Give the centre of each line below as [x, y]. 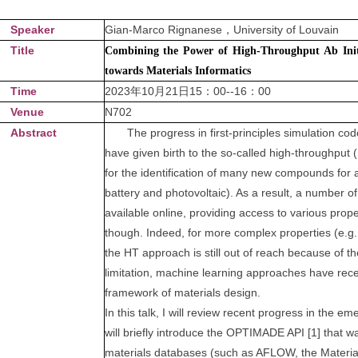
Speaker [32, 30]
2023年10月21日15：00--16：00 [187, 91]
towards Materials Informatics [177, 71]
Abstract [33, 133]
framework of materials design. [182, 292]
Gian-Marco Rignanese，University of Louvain [221, 30]
